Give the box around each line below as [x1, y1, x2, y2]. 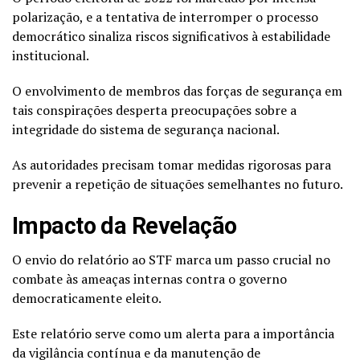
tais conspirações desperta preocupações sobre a [12, 100, 297, 119]
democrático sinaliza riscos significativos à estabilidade [12, 27, 330, 45]
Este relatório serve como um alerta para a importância [12, 324, 334, 342]
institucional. [12, 46, 89, 64]
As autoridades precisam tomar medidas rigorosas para [12, 155, 331, 174]
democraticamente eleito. [12, 288, 162, 307]
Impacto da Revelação [12, 211, 237, 239]
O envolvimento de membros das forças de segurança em [12, 81, 342, 100]
